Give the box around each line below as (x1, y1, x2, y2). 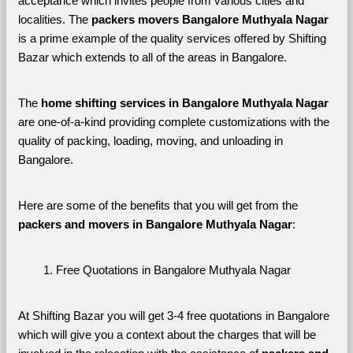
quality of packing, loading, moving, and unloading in (17, 134, 283, 147)
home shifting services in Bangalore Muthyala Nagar (40, 96, 329, 110)
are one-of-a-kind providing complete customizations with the (17, 115, 329, 128)
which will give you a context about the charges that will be (17, 328, 316, 341)
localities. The (17, 13, 91, 26)
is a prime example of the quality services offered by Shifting (17, 32, 326, 45)
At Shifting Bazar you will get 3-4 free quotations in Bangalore (17, 309, 329, 322)
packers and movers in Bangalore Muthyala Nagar (17, 217, 292, 231)
